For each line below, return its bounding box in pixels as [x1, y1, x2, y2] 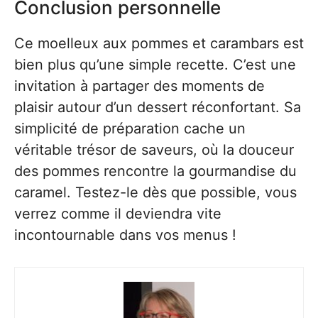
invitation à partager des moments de [14, 77, 265, 94]
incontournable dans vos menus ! [14, 226, 236, 243]
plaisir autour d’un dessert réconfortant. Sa [14, 99, 301, 116]
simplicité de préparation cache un [14, 120, 246, 137]
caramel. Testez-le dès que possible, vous [14, 184, 297, 201]
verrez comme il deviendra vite [14, 205, 221, 222]
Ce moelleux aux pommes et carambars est [14, 35, 304, 52]
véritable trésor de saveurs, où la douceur [14, 141, 294, 158]
